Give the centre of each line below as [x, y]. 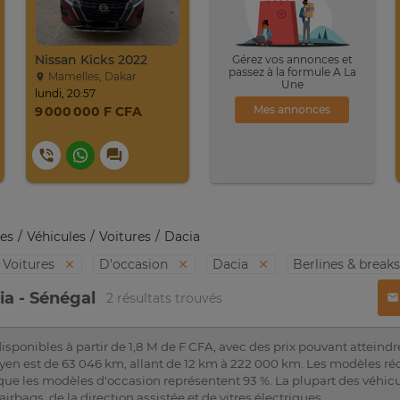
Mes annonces [292, 109]
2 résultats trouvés [164, 298]
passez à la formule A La [292, 71]
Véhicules [56, 237]
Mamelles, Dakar [92, 77]
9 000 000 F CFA [89, 111]
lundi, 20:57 [66, 94]
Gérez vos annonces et [292, 59]
